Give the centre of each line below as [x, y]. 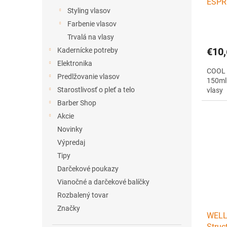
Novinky [70, 129]
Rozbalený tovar [83, 195]
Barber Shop [77, 103]
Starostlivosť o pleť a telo [96, 90]
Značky [69, 208]
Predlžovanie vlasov [88, 77]
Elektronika [75, 63]
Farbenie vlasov [92, 24]
